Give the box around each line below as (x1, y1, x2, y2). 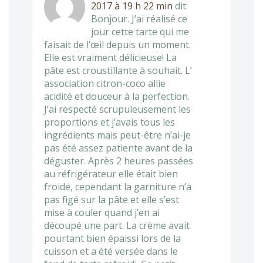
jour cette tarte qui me (91, 25, 189, 38)
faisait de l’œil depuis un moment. (44, 38, 191, 51)
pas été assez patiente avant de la (44, 141, 193, 154)
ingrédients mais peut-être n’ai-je (44, 128, 191, 141)
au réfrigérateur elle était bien (44, 167, 178, 180)
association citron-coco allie (44, 76, 166, 90)
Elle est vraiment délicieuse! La (44, 50, 177, 64)
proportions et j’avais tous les (44, 115, 175, 129)
